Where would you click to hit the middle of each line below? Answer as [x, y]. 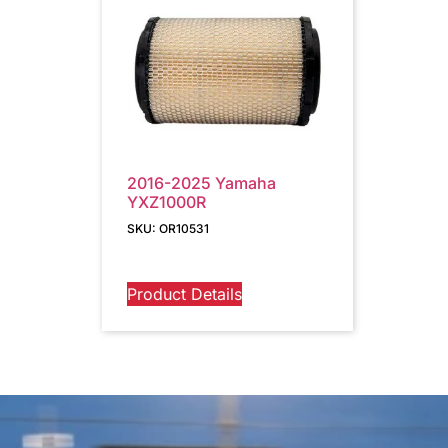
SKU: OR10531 [168, 228]
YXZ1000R [166, 202]
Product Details [184, 294]
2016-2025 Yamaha [201, 183]
